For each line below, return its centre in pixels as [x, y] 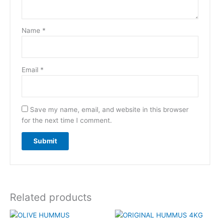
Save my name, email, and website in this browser [109, 109]
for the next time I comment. [67, 120]
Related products [51, 197]
